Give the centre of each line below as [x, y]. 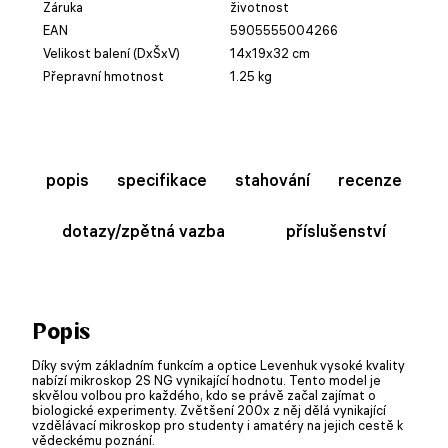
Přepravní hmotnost [103, 75]
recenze [370, 179]
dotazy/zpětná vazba [144, 230]
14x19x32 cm [270, 52]
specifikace [162, 179]
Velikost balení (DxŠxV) [111, 52]
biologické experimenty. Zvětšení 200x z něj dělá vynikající [209, 409]
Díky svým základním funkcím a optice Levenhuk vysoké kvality [218, 364]
